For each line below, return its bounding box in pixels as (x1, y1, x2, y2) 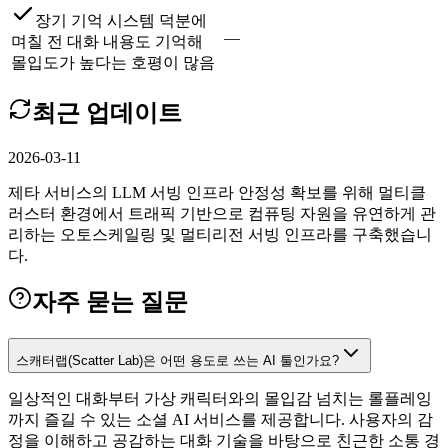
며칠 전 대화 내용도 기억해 (11, 32, 203, 50)
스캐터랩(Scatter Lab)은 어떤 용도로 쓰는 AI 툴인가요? (16, 353, 339, 369)
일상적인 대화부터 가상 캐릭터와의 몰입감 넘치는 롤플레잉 (8, 390, 432, 408)
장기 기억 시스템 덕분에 (35, 11, 207, 29)
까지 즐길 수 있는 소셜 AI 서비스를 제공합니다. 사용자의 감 (8, 411, 433, 429)
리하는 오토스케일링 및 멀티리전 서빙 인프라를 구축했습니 (8, 225, 432, 243)
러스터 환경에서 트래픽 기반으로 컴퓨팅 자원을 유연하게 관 (8, 204, 436, 222)
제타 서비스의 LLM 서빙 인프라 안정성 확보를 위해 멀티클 (8, 183, 426, 201)
